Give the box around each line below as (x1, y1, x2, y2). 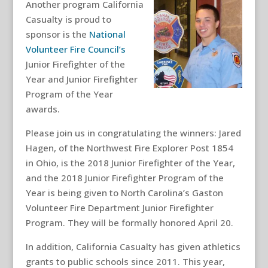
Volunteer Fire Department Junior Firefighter (25, 202, 214, 214)
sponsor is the (25, 28, 89, 40)
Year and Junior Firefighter (25, 73, 138, 85)
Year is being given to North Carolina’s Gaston (25, 187, 223, 199)
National (89, 28, 126, 40)
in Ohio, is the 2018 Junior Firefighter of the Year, (25, 157, 235, 169)
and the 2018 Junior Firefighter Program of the (25, 172, 224, 184)
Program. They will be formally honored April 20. (25, 217, 233, 229)
